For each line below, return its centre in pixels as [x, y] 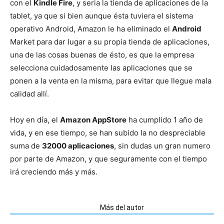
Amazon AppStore [93, 119]
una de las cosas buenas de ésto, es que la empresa [102, 54]
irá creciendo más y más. [54, 171]
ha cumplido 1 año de [165, 119]
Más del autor [122, 207]
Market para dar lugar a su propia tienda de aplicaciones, [110, 41]
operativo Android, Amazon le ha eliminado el [91, 28]
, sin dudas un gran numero [162, 145]
